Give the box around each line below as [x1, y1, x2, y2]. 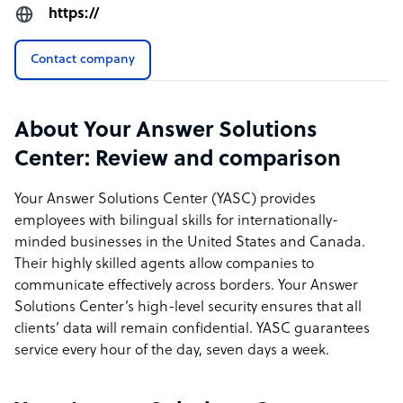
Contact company [31, 53, 135, 67]
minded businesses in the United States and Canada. [14, 235, 365, 251]
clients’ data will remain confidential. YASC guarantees [14, 321, 370, 337]
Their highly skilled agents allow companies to [14, 256, 314, 273]
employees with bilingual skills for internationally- [14, 213, 338, 229]
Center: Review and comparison [14, 148, 341, 172]
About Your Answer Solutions [14, 120, 318, 143]
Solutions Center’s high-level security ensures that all [14, 300, 362, 316]
